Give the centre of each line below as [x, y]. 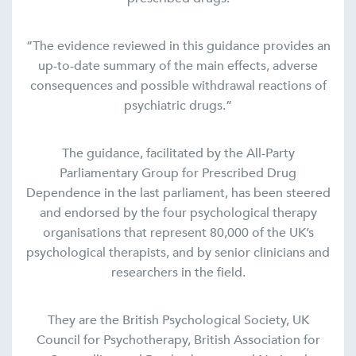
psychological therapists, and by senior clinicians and [178, 253]
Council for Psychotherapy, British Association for [178, 341]
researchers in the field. [178, 273]
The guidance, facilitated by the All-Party [178, 154]
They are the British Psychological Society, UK [178, 321]
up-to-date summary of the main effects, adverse [178, 66]
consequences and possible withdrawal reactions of [178, 86]
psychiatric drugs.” [178, 106]
